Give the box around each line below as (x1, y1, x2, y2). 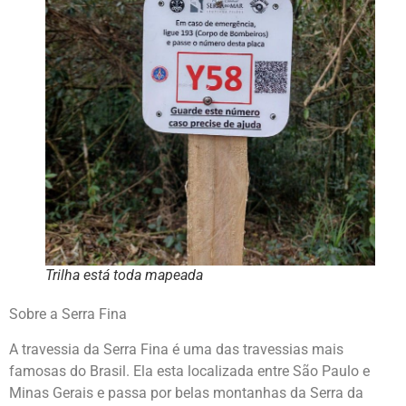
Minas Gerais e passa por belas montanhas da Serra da (9, 383, 363, 401)
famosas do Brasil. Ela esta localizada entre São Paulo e (9, 362, 370, 380)
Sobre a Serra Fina (9, 305, 127, 324)
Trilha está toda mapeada (45, 266, 203, 285)
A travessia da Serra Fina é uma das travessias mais (9, 340, 343, 358)
